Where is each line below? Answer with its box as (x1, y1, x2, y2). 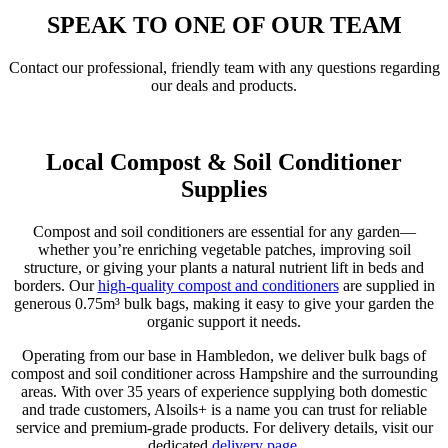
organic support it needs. (147, 312, 301, 330)
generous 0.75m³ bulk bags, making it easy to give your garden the (14, 294, 434, 312)
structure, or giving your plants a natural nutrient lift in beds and (24, 258, 424, 276)
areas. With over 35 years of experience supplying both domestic (21, 382, 427, 400)
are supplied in (338, 276, 435, 294)
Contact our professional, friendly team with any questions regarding (8, 59, 440, 76)
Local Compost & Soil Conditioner (46, 148, 402, 175)
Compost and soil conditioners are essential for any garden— (32, 222, 416, 240)
